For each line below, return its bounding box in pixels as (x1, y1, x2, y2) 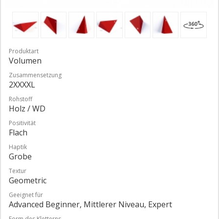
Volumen (9, 55, 42, 66)
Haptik (9, 142, 27, 151)
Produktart (9, 46, 39, 55)
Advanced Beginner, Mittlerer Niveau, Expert (9, 198, 172, 210)
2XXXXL (9, 79, 35, 90)
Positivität (9, 118, 36, 127)
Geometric (9, 175, 46, 186)
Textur (9, 166, 26, 175)
